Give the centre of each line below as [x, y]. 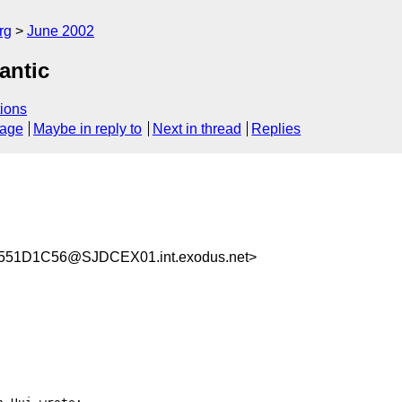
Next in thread [197, 129]
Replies [276, 129]
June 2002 [61, 31]
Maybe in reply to [88, 129]
